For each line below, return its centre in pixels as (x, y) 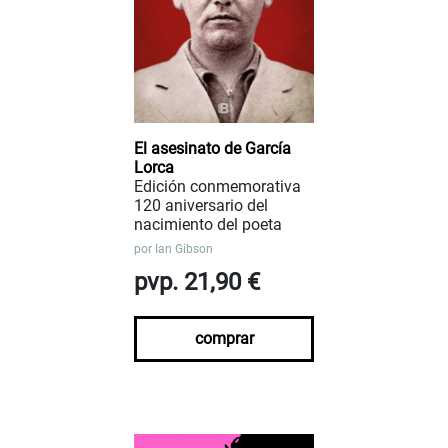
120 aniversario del (201, 205)
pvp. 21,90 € (197, 281)
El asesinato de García (212, 148)
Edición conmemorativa (217, 186)
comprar (224, 338)
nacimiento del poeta (208, 224)
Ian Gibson (184, 248)
